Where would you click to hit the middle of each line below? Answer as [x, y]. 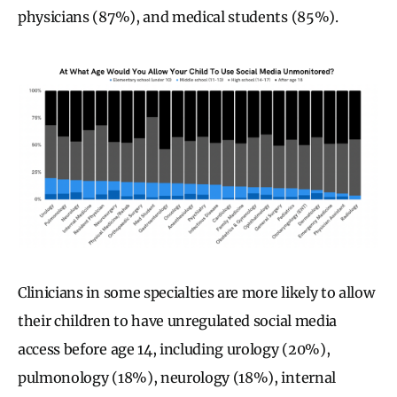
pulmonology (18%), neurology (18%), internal [177, 378]
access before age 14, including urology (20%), [174, 350]
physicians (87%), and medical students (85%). [180, 17]
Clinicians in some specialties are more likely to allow [196, 293]
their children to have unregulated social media [177, 321]
